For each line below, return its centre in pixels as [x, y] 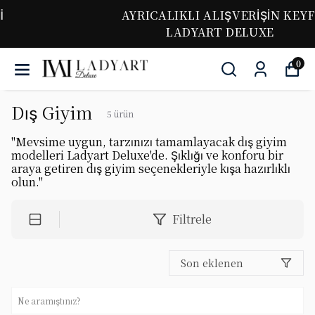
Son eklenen [212, 263]
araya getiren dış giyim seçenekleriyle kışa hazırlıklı [151, 168]
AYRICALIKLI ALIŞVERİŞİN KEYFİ [157, 15]
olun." [27, 182]
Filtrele [192, 219]
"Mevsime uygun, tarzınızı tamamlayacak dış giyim [149, 142]
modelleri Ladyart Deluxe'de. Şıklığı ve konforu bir [147, 155]
